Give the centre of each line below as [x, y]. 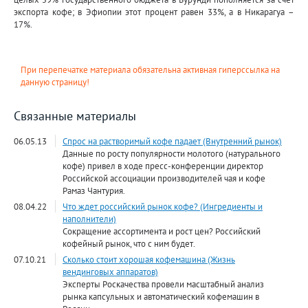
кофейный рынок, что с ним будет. [129, 244]
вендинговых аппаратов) [110, 272]
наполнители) [89, 219]
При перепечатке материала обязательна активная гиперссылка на [150, 70]
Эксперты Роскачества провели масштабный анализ [163, 284]
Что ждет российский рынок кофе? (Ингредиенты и [163, 207]
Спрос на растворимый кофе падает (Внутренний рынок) [172, 141]
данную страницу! [55, 82]
